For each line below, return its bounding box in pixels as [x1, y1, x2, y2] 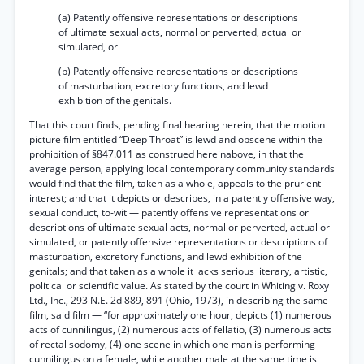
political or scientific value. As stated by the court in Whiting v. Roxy [29, 279, 329, 292]
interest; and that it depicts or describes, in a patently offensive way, [29, 191, 335, 205]
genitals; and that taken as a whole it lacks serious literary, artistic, [29, 264, 327, 278]
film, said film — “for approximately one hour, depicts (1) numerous [29, 308, 331, 322]
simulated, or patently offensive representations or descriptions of [29, 235, 327, 249]
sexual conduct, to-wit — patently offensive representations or [29, 206, 309, 219]
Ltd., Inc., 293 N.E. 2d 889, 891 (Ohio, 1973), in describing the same [29, 293, 328, 307]
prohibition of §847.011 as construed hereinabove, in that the [29, 147, 304, 161]
